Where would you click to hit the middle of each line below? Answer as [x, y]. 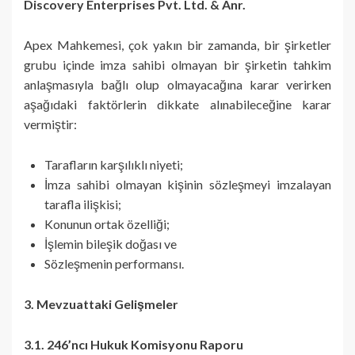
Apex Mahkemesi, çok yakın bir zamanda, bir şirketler [177, 44]
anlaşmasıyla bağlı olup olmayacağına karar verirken [177, 84]
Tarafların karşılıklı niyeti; [114, 164]
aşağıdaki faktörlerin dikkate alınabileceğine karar [177, 104]
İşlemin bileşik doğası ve [111, 243]
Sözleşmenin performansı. [114, 263]
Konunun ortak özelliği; [107, 223]
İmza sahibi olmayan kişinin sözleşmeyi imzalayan [188, 184]
